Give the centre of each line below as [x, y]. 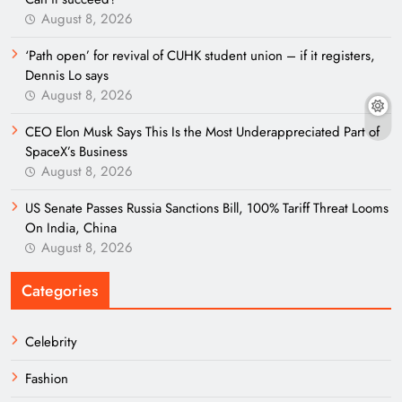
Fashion [47, 379]
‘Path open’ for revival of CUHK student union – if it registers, [200, 56]
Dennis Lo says [67, 75]
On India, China [71, 228]
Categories [60, 291]
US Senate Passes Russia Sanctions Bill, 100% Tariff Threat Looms [207, 208]
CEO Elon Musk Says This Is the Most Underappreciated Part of [202, 132]
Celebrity [51, 342]
